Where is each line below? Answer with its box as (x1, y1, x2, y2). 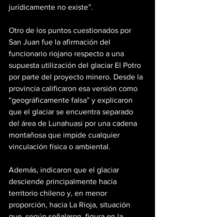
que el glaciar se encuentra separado (9, 107, 135, 116)
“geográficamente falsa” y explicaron (9, 95, 135, 104)
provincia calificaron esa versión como (9, 84, 139, 93)
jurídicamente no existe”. (9, 2, 93, 11)
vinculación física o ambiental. (9, 142, 110, 151)
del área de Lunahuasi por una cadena (9, 119, 139, 127)
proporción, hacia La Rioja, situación (9, 200, 132, 209)
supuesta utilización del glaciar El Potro (9, 61, 143, 69)
